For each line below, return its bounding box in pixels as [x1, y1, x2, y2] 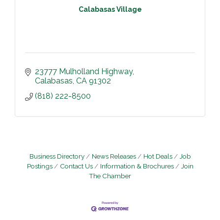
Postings [27, 162, 53, 170]
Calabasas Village [78, 5, 142, 14]
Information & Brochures [100, 162, 174, 170]
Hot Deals [143, 152, 172, 160]
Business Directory [29, 152, 84, 160]
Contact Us [59, 162, 93, 170]
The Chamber [89, 171, 131, 180]
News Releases [91, 152, 136, 160]
